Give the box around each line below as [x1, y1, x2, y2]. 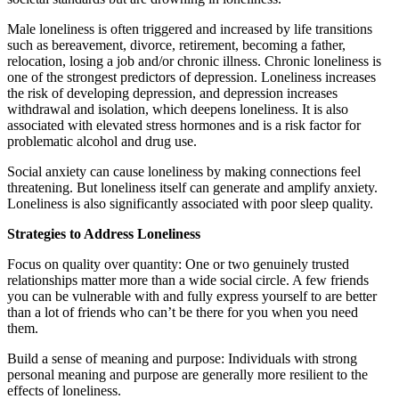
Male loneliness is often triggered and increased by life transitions [7, 21, 372, 37]
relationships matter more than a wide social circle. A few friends [7, 273, 369, 288]
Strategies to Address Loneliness [7, 226, 200, 241]
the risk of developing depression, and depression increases [7, 85, 338, 101]
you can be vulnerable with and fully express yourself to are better [7, 289, 377, 304]
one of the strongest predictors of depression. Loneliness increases [7, 69, 376, 85]
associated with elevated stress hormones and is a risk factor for [7, 118, 361, 133]
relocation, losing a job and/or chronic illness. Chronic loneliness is [7, 53, 381, 69]
